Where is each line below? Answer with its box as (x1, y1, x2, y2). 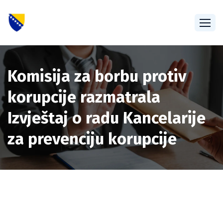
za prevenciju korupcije (7, 129, 177, 148)
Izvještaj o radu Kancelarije (7, 109, 206, 127)
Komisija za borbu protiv (7, 67, 186, 86)
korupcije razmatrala (7, 88, 160, 107)
